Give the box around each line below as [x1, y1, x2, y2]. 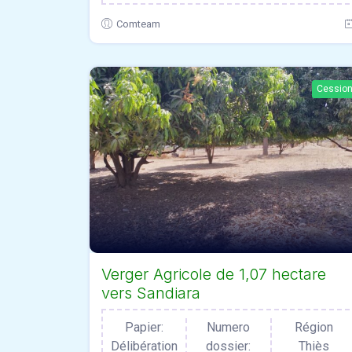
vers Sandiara [101, 284, 200, 303]
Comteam [116, 17, 160, 30]
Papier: [125, 320, 164, 335]
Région [294, 320, 333, 335]
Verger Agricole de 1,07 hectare [101, 265, 326, 284]
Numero [207, 320, 251, 335]
